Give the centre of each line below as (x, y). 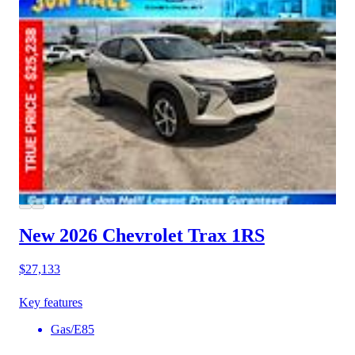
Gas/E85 (73, 329)
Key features (51, 302)
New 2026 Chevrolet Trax (123, 236)
